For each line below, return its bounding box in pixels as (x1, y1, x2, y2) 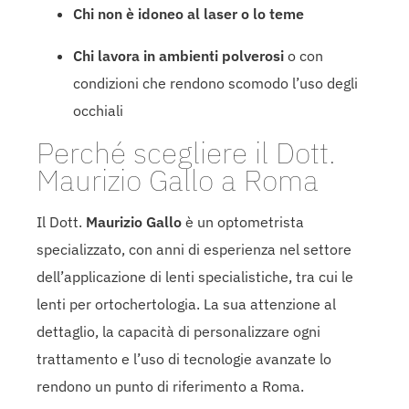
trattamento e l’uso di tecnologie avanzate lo (37, 349, 331, 368)
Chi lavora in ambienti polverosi (73, 46, 284, 65)
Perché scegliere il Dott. (37, 132, 336, 172)
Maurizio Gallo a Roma (37, 160, 319, 199)
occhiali (73, 100, 123, 120)
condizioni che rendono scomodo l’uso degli (73, 73, 358, 92)
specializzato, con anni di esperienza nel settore (37, 239, 351, 258)
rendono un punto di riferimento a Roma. (37, 376, 304, 395)
